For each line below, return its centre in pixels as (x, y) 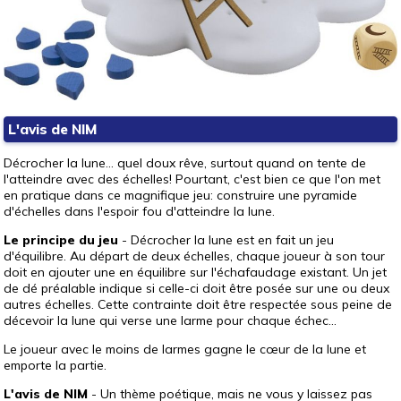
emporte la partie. (55, 365)
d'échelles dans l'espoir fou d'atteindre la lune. (139, 211)
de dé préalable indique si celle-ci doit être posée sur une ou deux (196, 288)
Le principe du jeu (61, 240)
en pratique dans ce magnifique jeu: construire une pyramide (180, 195)
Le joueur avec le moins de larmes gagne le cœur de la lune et (185, 349)
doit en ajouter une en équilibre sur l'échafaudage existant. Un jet (195, 272)
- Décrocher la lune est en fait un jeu (226, 240)
